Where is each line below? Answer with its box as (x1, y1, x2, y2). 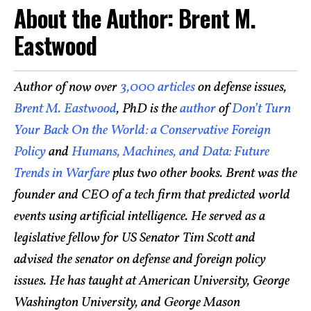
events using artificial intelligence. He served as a (14, 207, 265, 227)
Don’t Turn (232, 99, 291, 119)
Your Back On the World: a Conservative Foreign (14, 121, 271, 141)
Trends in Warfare (14, 164, 110, 184)
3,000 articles (120, 78, 195, 98)
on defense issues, (195, 78, 287, 98)
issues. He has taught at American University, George (14, 271, 289, 292)
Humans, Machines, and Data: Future (72, 142, 269, 162)
